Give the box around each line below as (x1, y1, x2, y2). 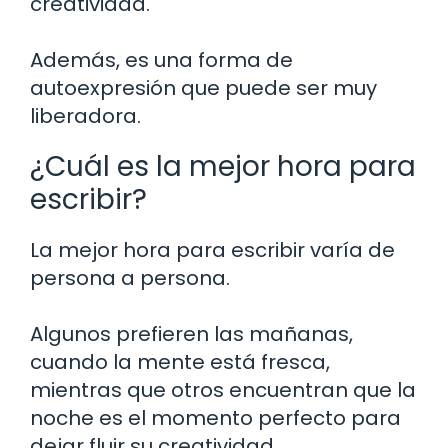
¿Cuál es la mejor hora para (30, 147, 416, 187)
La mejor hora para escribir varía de (30, 236, 395, 265)
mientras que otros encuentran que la (30, 376, 416, 405)
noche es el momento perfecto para (30, 404, 401, 433)
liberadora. (30, 102, 141, 131)
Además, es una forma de (30, 46, 293, 75)
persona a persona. (30, 264, 230, 293)
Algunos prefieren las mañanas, (30, 320, 353, 349)
